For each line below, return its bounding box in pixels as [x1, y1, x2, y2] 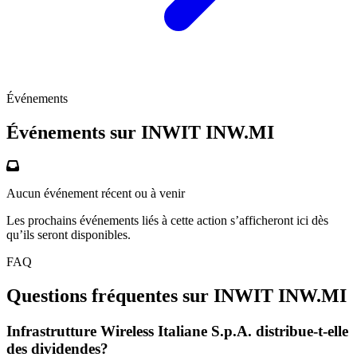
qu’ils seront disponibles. [6, 227, 131, 241]
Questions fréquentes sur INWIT [6, 284, 278, 306]
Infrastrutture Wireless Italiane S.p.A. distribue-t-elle [6, 322, 348, 339]
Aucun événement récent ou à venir [6, 186, 185, 200]
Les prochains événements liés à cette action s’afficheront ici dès [6, 213, 328, 227]
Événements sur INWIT [6, 121, 206, 143]
